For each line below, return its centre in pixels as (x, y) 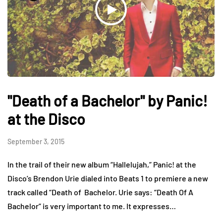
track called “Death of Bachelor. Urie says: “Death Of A (100, 192)
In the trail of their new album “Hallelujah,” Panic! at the (102, 164)
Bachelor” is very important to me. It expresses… (92, 206)
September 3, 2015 (36, 141)
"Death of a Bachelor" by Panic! (108, 100)
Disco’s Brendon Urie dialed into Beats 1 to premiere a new (108, 178)
